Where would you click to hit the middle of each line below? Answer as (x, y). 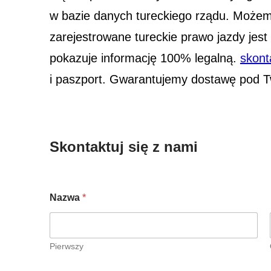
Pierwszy (66, 247)
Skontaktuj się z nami (123, 147)
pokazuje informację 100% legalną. (145, 58)
